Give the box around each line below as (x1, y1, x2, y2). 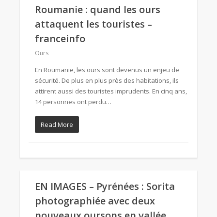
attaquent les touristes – (35, 17, 152, 31)
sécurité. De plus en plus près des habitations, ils (35, 76, 179, 85)
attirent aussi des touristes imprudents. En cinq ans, (35, 87, 187, 95)
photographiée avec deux (35, 194, 155, 207)
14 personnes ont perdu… (35, 97, 111, 106)
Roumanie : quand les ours (35, 3, 160, 16)
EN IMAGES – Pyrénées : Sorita (35, 180, 175, 193)
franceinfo (35, 32, 85, 45)
